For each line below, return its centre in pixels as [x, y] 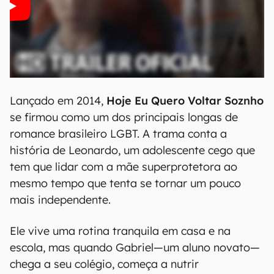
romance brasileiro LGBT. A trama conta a [118, 134]
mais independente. [60, 200]
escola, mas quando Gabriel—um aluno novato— [135, 247]
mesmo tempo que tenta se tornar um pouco [125, 183]
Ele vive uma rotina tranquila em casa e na [120, 231]
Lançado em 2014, [58, 101]
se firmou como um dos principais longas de [124, 117]
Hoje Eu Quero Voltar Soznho [185, 101]
